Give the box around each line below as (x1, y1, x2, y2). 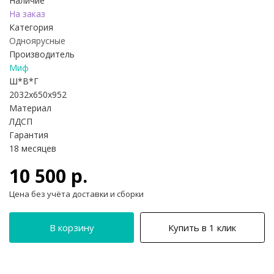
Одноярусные (9, 35, 65, 47)
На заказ (9, 8, 45, 20)
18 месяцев (9, 143, 56, 155)
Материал (9, 102, 51, 114)
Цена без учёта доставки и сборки (9, 188, 144, 200)
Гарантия (9, 129, 48, 141)
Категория (9, 21, 53, 34)
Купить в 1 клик (168, 221, 237, 234)
